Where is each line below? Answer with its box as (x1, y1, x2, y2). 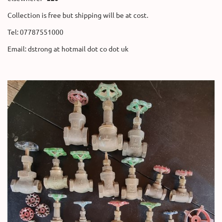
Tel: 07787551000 (7, 27, 63, 37)
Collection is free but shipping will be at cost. (7, 10, 148, 20)
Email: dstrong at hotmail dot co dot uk (7, 44, 128, 54)
